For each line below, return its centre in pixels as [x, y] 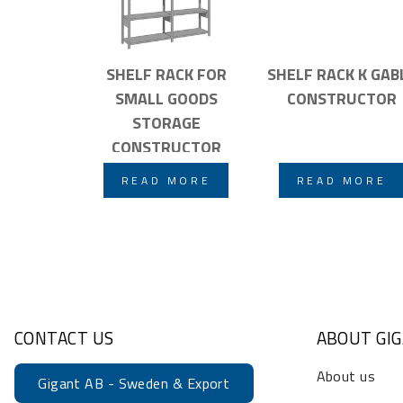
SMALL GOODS [166, 98]
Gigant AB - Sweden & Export [134, 383]
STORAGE [166, 122]
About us [346, 376]
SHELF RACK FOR [166, 74]
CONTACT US [64, 337]
